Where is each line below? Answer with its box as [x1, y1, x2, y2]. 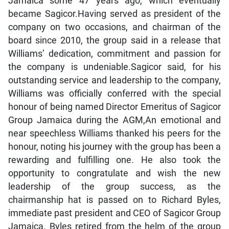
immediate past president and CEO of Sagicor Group [8, 208, 221, 218]
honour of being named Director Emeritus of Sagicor [8, 101, 221, 112]
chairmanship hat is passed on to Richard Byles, [8, 194, 221, 205]
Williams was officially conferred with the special [8, 88, 221, 99]
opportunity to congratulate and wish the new [8, 168, 221, 178]
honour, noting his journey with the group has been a [8, 141, 221, 152]
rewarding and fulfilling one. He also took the [8, 154, 221, 165]
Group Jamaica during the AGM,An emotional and [8, 114, 221, 125]
